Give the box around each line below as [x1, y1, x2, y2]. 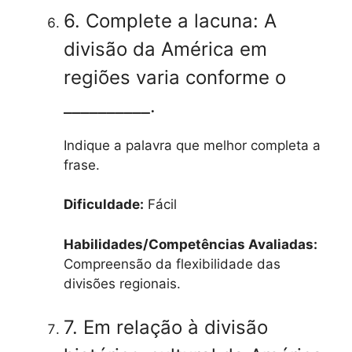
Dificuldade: [64, 196, 144, 213]
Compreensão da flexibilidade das [64, 255, 280, 272]
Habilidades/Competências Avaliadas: [64, 236, 317, 252]
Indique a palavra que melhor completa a [64, 137, 321, 153]
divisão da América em [64, 37, 267, 60]
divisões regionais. [64, 275, 181, 291]
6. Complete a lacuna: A [64, 9, 277, 32]
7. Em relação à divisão [64, 316, 268, 339]
